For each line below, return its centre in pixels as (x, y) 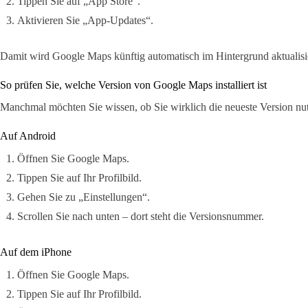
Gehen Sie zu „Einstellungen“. (84, 197)
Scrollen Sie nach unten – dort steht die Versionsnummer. (141, 217)
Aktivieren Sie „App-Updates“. (85, 20)
